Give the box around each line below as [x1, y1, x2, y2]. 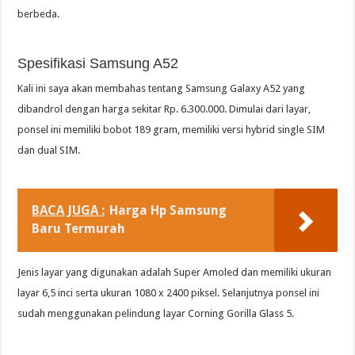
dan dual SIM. [17, 144, 81, 157]
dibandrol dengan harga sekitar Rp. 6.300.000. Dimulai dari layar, [17, 103, 311, 116]
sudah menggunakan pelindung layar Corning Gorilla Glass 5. [17, 307, 295, 320]
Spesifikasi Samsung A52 [17, 55, 179, 72]
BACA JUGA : [32, 203, 105, 219]
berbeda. [17, 8, 60, 21]
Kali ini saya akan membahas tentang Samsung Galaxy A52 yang [17, 82, 306, 95]
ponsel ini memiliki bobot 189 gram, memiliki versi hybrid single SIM [17, 124, 326, 136]
